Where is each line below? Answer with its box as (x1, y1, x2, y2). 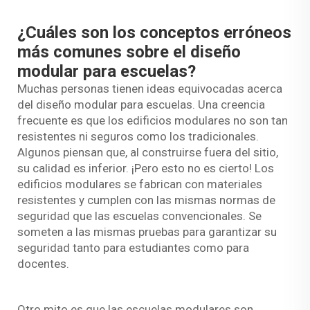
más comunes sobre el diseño (17, 42, 241, 62)
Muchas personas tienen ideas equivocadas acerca (17, 82, 282, 95)
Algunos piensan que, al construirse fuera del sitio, (17, 145, 278, 159)
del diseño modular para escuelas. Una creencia (17, 98, 265, 111)
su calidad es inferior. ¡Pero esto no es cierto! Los (17, 161, 274, 175)
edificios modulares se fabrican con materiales (17, 177, 262, 191)
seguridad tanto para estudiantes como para (17, 241, 249, 255)
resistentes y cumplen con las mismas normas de (17, 193, 275, 207)
